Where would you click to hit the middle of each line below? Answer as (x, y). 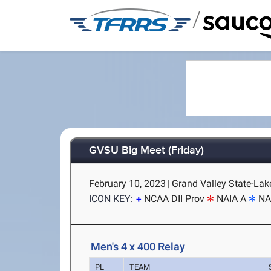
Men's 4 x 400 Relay (138, 247)
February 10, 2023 (128, 184)
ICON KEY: (111, 199)
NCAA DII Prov (175, 199)
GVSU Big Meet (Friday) (147, 151)
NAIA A (232, 199)
